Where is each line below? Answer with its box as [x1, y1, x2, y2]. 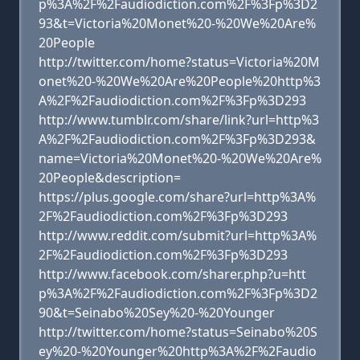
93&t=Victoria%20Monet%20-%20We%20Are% [39, 14, 316, 32]
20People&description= [39, 169, 181, 186]
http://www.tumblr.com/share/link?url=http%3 [39, 111, 319, 129]
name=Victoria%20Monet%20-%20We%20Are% [39, 149, 321, 167]
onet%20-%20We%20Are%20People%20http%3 [39, 72, 321, 90]
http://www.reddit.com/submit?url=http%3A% [39, 227, 317, 244]
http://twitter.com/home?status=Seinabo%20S [39, 323, 317, 341]
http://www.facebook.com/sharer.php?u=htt [39, 265, 306, 283]
